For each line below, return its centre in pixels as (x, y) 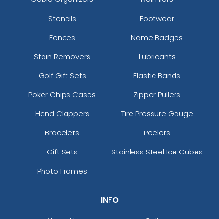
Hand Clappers (62, 113)
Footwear (157, 18)
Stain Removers (62, 56)
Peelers (157, 132)
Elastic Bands (157, 75)
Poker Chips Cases (62, 94)
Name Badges (157, 37)
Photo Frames (62, 171)
